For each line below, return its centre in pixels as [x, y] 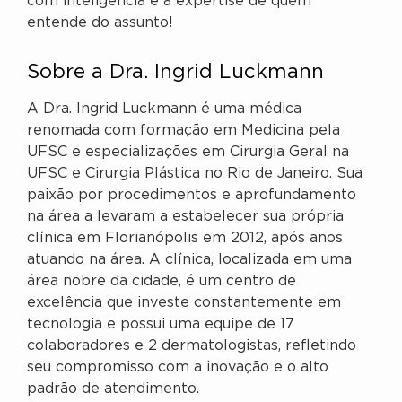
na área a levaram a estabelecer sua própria [185, 216]
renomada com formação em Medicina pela [184, 130]
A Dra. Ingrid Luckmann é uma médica [164, 109]
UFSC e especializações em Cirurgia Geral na [188, 152]
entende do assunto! [100, 22]
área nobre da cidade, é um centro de [162, 281]
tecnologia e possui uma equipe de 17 [161, 324]
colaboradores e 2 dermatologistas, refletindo [192, 345]
